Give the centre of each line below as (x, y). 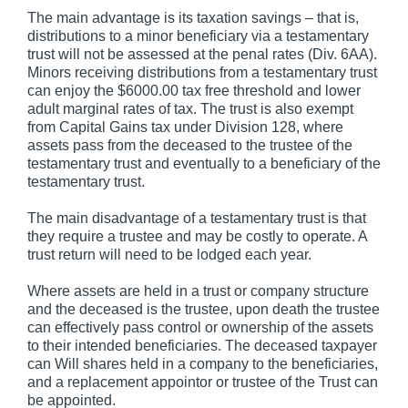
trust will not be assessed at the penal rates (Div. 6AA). (202, 54)
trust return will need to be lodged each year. (169, 254)
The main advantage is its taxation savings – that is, (193, 17)
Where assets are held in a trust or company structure (198, 291)
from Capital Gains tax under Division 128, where (185, 127)
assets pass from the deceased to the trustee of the (190, 145)
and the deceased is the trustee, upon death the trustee (204, 309)
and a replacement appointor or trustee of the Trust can (203, 382)
